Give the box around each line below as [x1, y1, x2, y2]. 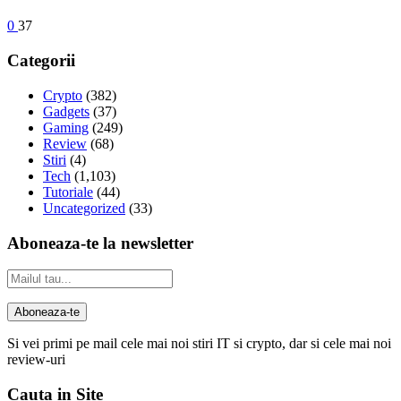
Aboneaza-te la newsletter [7, 233, 193, 252]
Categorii [7, 51, 75, 71]
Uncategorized [43, 200, 125, 216]
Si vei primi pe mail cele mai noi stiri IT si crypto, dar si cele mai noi [7, 336, 391, 352]
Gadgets [43, 103, 90, 119]
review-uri [7, 352, 65, 368]
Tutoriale [43, 183, 93, 200]
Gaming [43, 119, 89, 135]
